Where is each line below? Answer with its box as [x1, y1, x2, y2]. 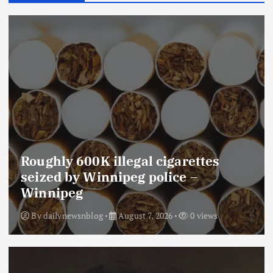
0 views [188, 209, 218, 221]
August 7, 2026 [116, 209, 173, 221]
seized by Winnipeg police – [21, 168, 197, 186]
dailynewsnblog [43, 209, 103, 221]
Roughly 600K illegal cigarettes [21, 152, 220, 170]
